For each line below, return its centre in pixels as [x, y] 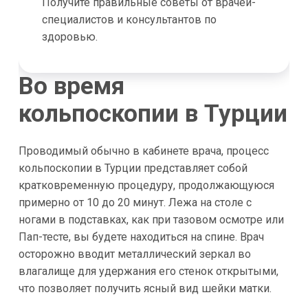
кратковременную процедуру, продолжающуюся [146, 185]
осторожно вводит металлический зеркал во [134, 254]
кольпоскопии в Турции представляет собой [133, 168]
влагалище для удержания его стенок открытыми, [148, 271]
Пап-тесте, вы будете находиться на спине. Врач [141, 236]
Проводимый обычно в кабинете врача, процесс [143, 151]
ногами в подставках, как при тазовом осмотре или [151, 219]
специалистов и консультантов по [129, 20]
